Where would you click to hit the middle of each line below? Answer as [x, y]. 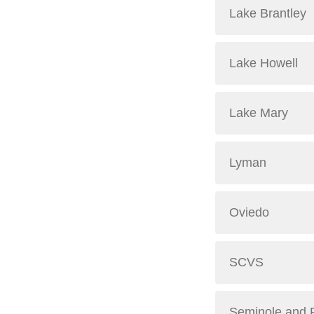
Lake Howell [264, 63]
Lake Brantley [268, 13]
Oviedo [249, 212]
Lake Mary [259, 113]
